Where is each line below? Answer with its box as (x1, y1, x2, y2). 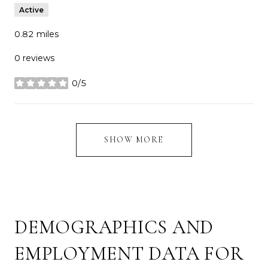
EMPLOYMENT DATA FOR (14, 241, 244, 265)
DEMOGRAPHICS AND (14, 215, 214, 239)
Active (19, 5, 44, 14)
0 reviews (14, 52, 54, 63)
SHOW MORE (104, 134, 164, 145)
